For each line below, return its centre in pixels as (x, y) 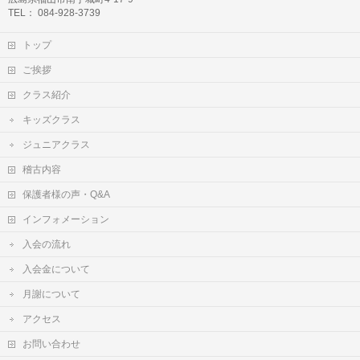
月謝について (51, 294)
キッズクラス (51, 120)
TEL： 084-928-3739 (54, 13)
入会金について (56, 269)
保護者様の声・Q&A (66, 194)
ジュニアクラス (56, 145)
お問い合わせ (51, 344)
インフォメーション (66, 219)
